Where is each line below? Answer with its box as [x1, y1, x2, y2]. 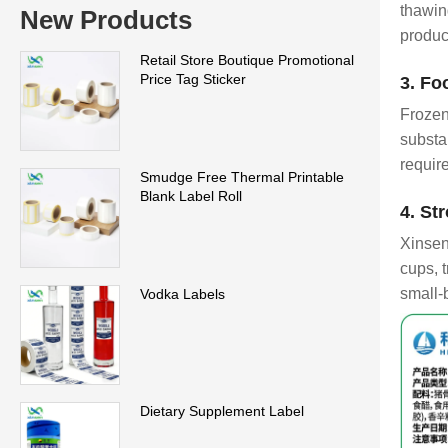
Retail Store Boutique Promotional [140, 51, 354, 68]
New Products [20, 4, 192, 35]
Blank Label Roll [140, 187, 242, 204]
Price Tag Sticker [140, 70, 246, 87]
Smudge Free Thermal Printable [140, 168, 344, 185]
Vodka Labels [140, 285, 225, 302]
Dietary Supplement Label [140, 402, 304, 419]
